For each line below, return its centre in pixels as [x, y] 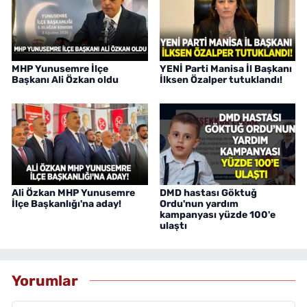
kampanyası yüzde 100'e [217, 214]
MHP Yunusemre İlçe [60, 69]
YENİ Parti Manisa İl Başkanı [225, 69]
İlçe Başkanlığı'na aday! [66, 204]
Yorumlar [45, 281]
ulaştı [173, 225]
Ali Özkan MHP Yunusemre [73, 193]
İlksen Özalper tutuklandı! [221, 80]
